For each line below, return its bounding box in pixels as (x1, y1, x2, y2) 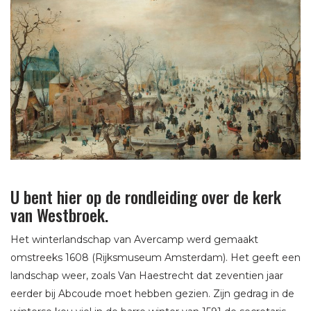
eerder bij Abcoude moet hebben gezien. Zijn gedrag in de (10, 287, 294, 300)
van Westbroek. (10, 201, 108, 227)
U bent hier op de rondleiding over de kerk (10, 183, 281, 209)
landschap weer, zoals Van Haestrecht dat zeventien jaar (10, 269, 283, 282)
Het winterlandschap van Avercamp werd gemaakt (10, 233, 258, 246)
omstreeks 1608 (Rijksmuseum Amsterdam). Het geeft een (10, 251, 301, 264)
